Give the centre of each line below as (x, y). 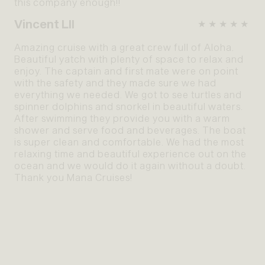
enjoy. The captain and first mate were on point (126, 71)
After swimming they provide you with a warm (122, 118)
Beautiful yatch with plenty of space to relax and (129, 59)
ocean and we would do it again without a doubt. (130, 166)
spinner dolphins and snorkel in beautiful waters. (129, 106)
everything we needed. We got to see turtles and (128, 95)
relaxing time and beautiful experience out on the (130, 154)
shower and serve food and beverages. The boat (130, 130)
